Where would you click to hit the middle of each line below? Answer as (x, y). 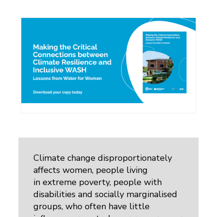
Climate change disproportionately (103, 158)
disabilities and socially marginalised (106, 194)
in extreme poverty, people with (98, 182)
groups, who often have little (92, 206)
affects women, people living (91, 170)
